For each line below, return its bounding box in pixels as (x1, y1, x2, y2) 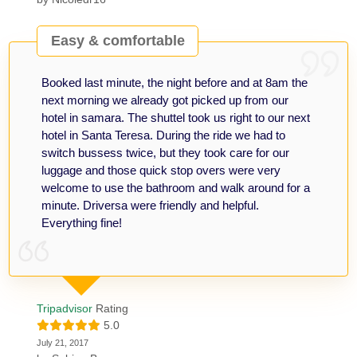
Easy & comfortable (50, 33, 185, 49)
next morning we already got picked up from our (41, 92, 289, 107)
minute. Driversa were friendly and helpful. (41, 198, 260, 212)
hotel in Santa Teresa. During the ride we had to (41, 127, 286, 142)
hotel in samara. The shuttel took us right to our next (41, 110, 311, 124)
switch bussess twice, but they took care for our (41, 145, 290, 159)
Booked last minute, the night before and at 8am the (41, 75, 308, 89)
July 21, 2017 (37, 337, 89, 347)
